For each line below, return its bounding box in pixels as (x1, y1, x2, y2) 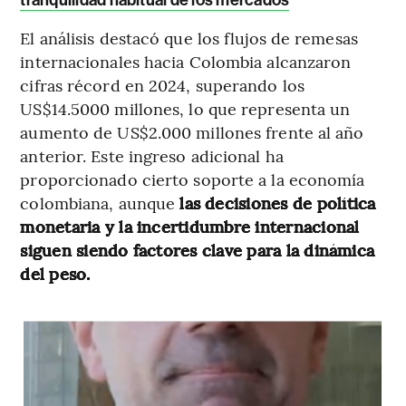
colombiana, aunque (20, 191, 180, 215)
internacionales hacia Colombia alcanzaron (20, 50, 352, 73)
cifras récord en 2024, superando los (20, 73, 304, 97)
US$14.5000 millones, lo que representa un (20, 97, 351, 121)
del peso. (20, 262, 91, 285)
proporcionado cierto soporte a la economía (20, 168, 365, 191)
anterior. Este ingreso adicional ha (20, 144, 284, 168)
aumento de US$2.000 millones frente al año (20, 121, 364, 144)
